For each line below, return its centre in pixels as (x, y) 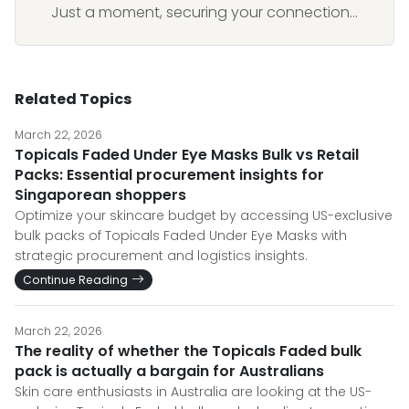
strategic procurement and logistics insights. (161, 256)
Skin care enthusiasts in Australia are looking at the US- (193, 392)
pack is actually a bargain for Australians (169, 371)
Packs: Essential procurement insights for (169, 175)
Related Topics (73, 99)
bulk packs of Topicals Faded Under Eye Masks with (181, 236)
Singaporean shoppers (100, 195)
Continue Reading (75, 280)
